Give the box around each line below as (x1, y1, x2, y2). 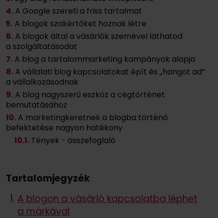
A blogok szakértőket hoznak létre (15, 18, 146, 29)
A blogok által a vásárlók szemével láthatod (15, 30, 182, 42)
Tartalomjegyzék (6, 171, 90, 185)
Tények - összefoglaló (31, 134, 115, 146)
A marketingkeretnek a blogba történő (18, 111, 168, 123)
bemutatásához (6, 99, 67, 110)
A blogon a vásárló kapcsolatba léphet (18, 192, 198, 205)
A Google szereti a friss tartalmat (15, 5, 142, 17)
